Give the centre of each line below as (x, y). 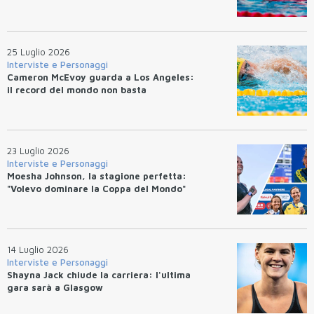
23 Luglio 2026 (38, 150)
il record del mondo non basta (77, 89)
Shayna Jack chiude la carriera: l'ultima (99, 274)
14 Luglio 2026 (38, 249)
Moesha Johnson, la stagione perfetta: (97, 176)
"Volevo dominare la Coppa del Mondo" (96, 188)
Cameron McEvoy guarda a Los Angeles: (101, 77)
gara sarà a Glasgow (55, 287)
